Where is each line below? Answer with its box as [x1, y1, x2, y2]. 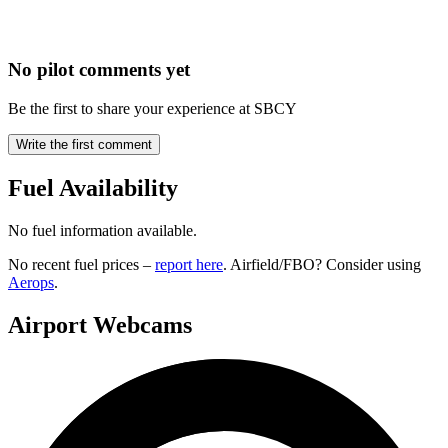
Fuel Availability [8, 175, 178, 202]
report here [155, 256, 223, 274]
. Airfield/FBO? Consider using [223, 256, 421, 274]
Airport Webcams [8, 311, 192, 338]
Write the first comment [16, 137, 152, 153]
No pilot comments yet [8, 59, 190, 81]
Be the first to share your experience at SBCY [8, 100, 297, 118]
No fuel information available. [8, 222, 197, 240]
